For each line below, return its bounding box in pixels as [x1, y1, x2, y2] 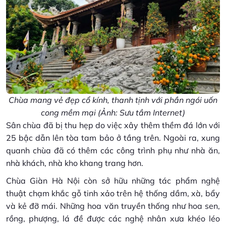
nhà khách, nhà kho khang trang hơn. [6, 157, 143, 168]
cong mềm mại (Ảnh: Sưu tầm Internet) [41, 107, 185, 118]
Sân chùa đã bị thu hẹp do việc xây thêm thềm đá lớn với [6, 120, 220, 130]
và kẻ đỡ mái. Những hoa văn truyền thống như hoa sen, [6, 200, 220, 211]
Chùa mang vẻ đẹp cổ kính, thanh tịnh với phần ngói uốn [9, 94, 217, 105]
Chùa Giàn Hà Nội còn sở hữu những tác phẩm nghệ [6, 175, 220, 186]
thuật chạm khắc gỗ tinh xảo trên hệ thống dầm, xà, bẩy [6, 188, 220, 198]
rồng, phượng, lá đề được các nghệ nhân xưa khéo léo [6, 213, 220, 223]
